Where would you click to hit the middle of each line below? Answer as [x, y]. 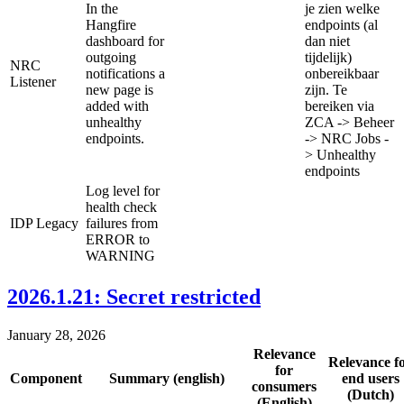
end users [370, 378]
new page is [119, 90]
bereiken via [340, 106]
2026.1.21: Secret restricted [134, 297]
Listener [33, 82]
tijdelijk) [328, 58]
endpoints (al [341, 25]
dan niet [327, 41]
